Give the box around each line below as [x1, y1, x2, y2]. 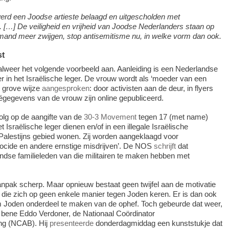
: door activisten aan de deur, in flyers [89, 83, 213, 93]
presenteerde [49, 218, 94, 227]
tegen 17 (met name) [136, 112, 208, 121]
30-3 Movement [83, 112, 136, 121]
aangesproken [41, 83, 89, 93]
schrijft [153, 141, 176, 150]
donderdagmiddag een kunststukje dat [93, 218, 222, 227]
